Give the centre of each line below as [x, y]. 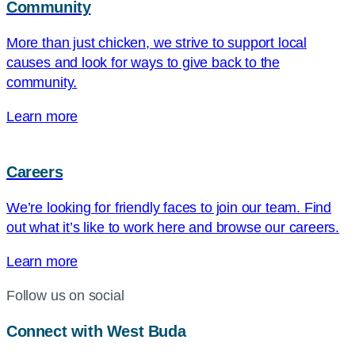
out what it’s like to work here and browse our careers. [173, 228]
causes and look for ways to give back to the [143, 63]
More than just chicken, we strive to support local [157, 43]
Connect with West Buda [96, 332]
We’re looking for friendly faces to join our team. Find [169, 208]
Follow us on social [65, 296]
